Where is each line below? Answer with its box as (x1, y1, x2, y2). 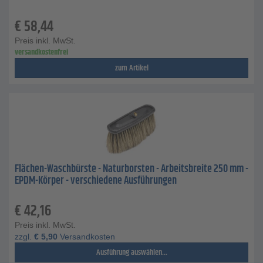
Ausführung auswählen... (96, 246, 167, 259)
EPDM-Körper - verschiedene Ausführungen (15, 173, 177, 189)
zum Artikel (114, 62, 149, 75)
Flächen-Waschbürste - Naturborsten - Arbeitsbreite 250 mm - (15, 161, 248, 177)
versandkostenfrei (15, 46, 68, 59)
